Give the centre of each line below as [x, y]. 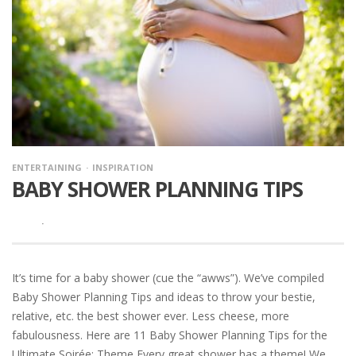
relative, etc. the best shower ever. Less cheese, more [151, 316]
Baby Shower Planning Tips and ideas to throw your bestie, [164, 297]
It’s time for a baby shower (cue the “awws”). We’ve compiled [168, 278]
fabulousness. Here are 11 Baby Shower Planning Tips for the [170, 335]
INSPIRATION [123, 167]
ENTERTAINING [47, 167]
